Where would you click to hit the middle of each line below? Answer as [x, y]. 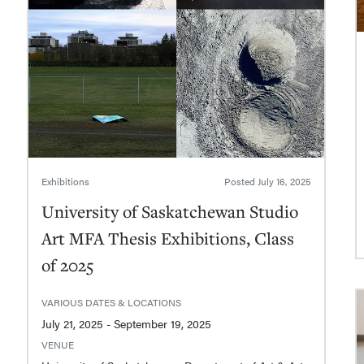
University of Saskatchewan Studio [169, 212]
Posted [241, 182]
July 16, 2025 [285, 182]
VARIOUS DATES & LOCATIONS [111, 303]
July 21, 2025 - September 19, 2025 [162, 324]
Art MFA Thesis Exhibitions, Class [167, 238]
